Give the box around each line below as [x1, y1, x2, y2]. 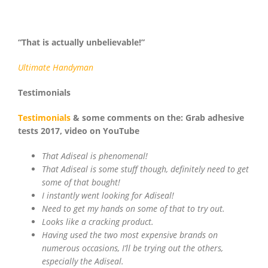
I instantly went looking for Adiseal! [42, 190, 174, 202]
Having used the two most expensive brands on [42, 229, 218, 241]
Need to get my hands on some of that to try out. [42, 203, 225, 215]
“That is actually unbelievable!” [18, 36, 145, 48]
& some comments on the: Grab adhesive [71, 112, 244, 124]
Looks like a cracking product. [42, 216, 154, 228]
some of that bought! [42, 176, 120, 188]
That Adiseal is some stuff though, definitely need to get [42, 163, 249, 175]
